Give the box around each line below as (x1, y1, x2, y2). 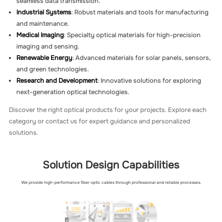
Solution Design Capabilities (43, 159, 179, 172)
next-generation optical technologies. (16, 88, 130, 97)
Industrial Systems (16, 8, 72, 17)
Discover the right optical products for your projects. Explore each (9, 106, 207, 114)
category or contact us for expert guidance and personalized (9, 117, 191, 126)
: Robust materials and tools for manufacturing (71, 8, 209, 17)
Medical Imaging (16, 31, 64, 40)
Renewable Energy (16, 54, 73, 62)
